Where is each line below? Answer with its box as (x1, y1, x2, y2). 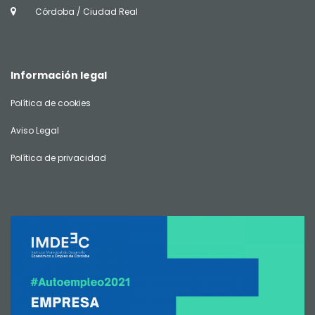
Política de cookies (11, 97, 91, 110)
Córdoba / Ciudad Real (35, 6, 138, 18)
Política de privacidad (11, 152, 106, 165)
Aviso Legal (11, 124, 59, 137)
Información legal (11, 68, 107, 83)
